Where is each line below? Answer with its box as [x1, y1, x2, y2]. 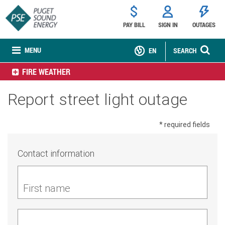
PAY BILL [123, 20, 145, 29]
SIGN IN [158, 20, 178, 29]
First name [23, 182, 70, 194]
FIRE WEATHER [22, 66, 70, 77]
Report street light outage [8, 89, 187, 109]
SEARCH [173, 46, 196, 55]
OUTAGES [192, 20, 215, 29]
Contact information [18, 148, 94, 159]
